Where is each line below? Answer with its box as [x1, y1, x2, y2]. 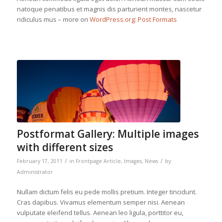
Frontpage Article [75, 157, 121, 165]
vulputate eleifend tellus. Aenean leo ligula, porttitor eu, [16, 208, 183, 217]
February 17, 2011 [16, 157, 62, 165]
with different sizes [16, 140, 113, 154]
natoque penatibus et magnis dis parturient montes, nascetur [16, 4, 202, 14]
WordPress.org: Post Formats [89, 15, 177, 24]
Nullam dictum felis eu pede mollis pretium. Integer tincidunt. [16, 187, 197, 196]
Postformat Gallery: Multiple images [16, 126, 199, 141]
